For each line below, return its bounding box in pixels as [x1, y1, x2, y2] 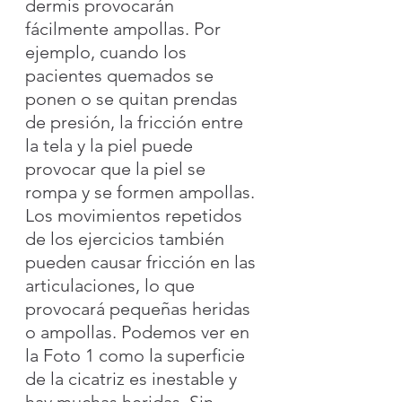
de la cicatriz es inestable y [25, 367, 241, 389]
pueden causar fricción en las [25, 250, 260, 273]
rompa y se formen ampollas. [25, 180, 259, 203]
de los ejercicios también [25, 227, 229, 249]
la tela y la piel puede [25, 134, 197, 156]
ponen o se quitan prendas [25, 87, 242, 109]
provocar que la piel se [25, 157, 210, 179]
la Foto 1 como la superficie [25, 344, 249, 366]
